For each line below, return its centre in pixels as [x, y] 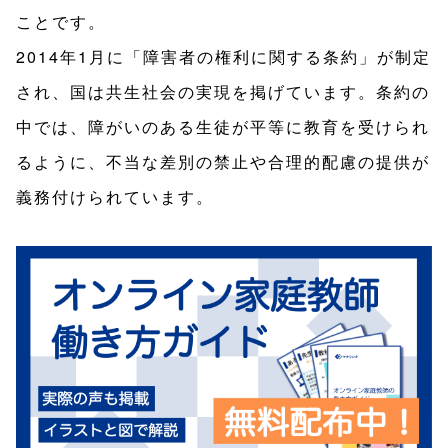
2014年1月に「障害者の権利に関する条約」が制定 [223, 57]
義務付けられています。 [115, 197]
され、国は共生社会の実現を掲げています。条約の [223, 92]
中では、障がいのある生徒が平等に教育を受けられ [223, 127]
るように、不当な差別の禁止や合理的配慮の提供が [223, 162]
